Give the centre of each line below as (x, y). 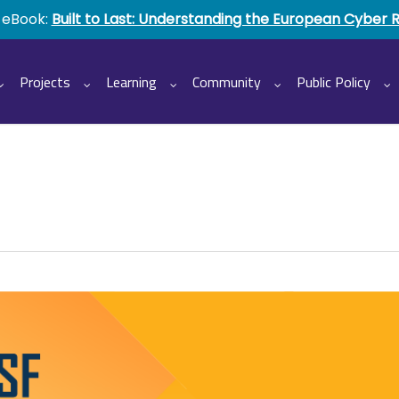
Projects (45, 81)
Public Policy (334, 81)
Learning (131, 81)
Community (227, 81)
